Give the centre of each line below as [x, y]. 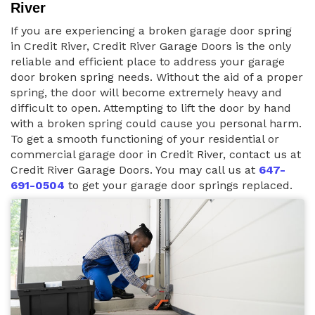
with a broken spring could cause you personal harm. [156, 124]
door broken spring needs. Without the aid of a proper [157, 77]
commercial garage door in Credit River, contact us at [156, 155]
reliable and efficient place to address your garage [148, 62]
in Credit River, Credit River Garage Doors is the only [151, 46]
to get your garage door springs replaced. [179, 186]
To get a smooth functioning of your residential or [145, 139]
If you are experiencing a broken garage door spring [151, 31]
